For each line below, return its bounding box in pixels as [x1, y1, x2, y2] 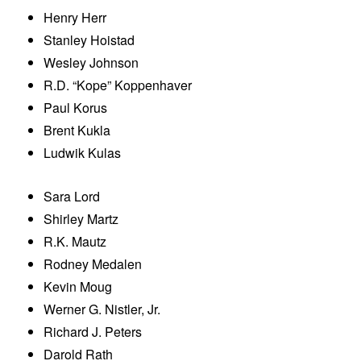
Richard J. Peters [44, 322, 143, 342]
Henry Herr [44, 8, 107, 27]
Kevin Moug [44, 277, 113, 297]
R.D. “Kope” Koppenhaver [44, 76, 193, 95]
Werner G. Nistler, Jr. [44, 300, 161, 319]
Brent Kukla [44, 121, 111, 140]
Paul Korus [44, 98, 108, 118]
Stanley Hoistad [44, 31, 135, 50]
